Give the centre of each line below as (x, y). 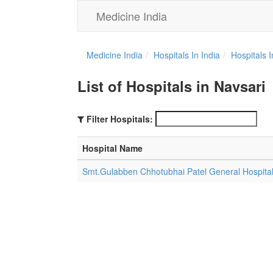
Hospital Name (112, 148)
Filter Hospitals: (120, 119)
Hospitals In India (187, 55)
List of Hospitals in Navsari (172, 86)
